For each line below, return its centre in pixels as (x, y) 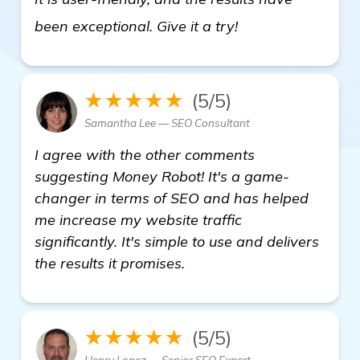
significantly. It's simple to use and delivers (177, 241)
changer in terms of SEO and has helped (172, 198)
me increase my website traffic (138, 219)
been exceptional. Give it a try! (138, 26)
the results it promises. (110, 263)
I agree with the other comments (145, 154)
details (264, 20)
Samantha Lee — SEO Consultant (167, 123)
